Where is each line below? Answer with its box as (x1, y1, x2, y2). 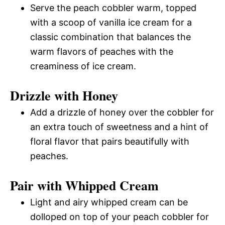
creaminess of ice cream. (30, 60, 136, 71)
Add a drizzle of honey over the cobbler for (30, 106, 214, 118)
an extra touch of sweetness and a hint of (30, 121, 208, 132)
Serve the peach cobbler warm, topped (30, 2, 196, 13)
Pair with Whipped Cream (10, 175, 159, 195)
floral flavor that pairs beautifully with (30, 136, 189, 147)
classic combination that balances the (30, 31, 191, 42)
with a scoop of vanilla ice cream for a (30, 17, 192, 28)
